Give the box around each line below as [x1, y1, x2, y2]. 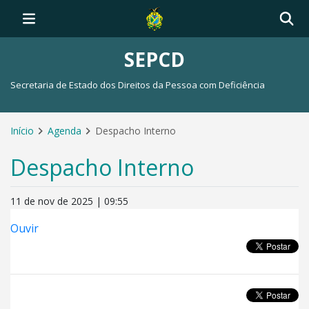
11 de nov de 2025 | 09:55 [10, 195, 128, 208]
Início [10, 124, 34, 137]
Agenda [48, 124, 81, 137]
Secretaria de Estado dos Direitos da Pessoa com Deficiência [10, 79, 265, 91]
